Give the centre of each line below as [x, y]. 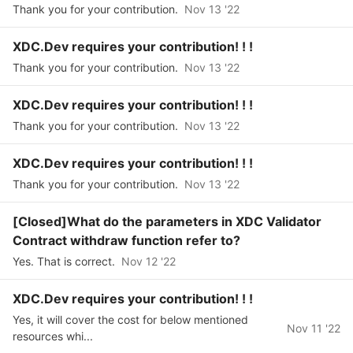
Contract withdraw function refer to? [126, 240]
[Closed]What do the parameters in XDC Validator [167, 221]
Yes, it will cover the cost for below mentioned [130, 320]
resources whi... [53, 336]
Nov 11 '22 [314, 328]
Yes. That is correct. [64, 261]
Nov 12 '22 [149, 261]
